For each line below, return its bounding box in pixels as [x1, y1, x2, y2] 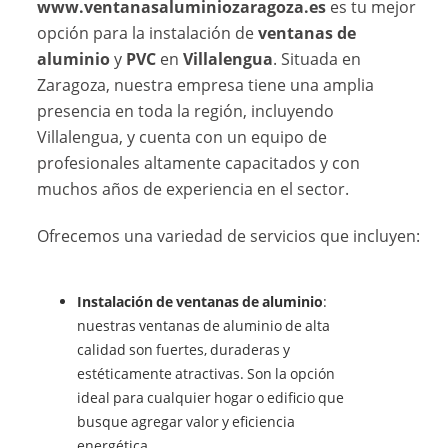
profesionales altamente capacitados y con [37, 152, 361, 175]
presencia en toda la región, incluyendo [37, 100, 335, 123]
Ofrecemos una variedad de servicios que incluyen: [37, 225, 421, 248]
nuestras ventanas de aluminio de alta [77, 316, 331, 336]
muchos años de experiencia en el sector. [37, 178, 350, 201]
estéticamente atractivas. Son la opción [77, 364, 336, 384]
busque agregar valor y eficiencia [77, 412, 296, 432]
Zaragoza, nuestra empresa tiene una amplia [37, 74, 375, 97]
